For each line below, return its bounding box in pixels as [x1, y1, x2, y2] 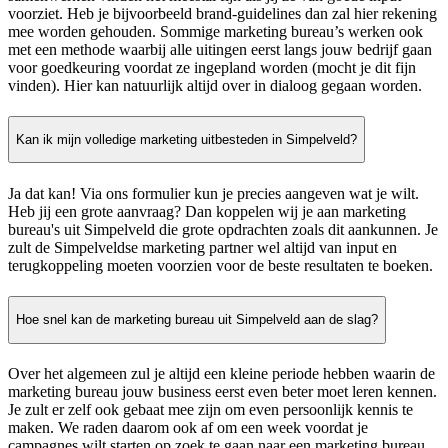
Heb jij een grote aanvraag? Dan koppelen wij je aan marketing [8, 202, 406, 220]
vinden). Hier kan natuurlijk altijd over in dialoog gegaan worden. [8, 76, 422, 94]
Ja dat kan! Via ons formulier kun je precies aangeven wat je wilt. [8, 184, 419, 202]
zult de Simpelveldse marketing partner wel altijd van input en [8, 238, 397, 256]
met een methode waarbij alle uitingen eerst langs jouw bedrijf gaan [8, 40, 432, 58]
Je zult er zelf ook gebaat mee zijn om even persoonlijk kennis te [8, 400, 413, 418]
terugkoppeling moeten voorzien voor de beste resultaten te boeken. [8, 256, 433, 274]
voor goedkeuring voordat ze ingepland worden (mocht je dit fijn [8, 58, 416, 76]
